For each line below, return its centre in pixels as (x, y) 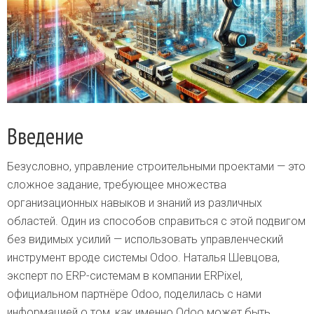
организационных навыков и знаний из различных (135, 203)
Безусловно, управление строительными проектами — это (156, 167)
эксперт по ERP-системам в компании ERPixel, (125, 276)
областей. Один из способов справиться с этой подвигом (156, 221)
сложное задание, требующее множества (117, 185)
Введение (45, 136)
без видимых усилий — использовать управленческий (145, 240)
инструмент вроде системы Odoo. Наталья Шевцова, (143, 258)
